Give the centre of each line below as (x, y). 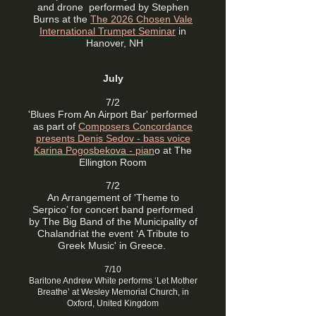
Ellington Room (113, 162)
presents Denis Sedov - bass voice (113, 138)
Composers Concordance (135, 126)
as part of (56, 126)
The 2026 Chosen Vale (141, 19)
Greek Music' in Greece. (113, 245)
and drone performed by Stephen (113, 7)
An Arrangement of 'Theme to (113, 197)
